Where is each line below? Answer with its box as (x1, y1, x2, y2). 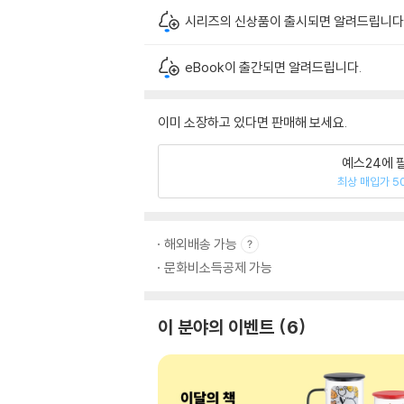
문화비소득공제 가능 (164, 259, 272, 276)
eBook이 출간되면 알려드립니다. (185, 59, 362, 76)
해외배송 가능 (164, 235, 237, 252)
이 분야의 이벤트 (158, 316, 274, 338)
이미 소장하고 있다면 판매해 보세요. (158, 114, 347, 131)
